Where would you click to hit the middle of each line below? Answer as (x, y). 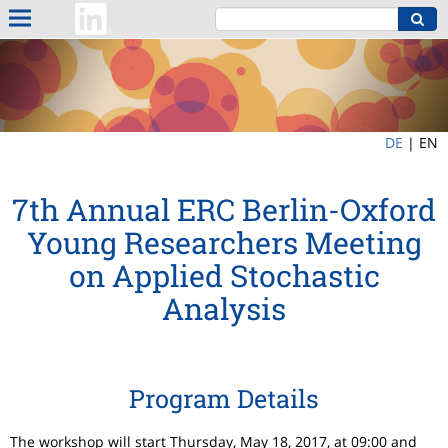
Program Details (224, 399)
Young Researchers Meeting (224, 243)
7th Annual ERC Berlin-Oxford (224, 210)
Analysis (224, 309)
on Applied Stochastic (224, 276)
